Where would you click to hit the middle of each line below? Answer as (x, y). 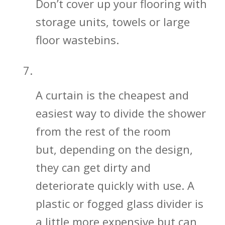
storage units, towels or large (113, 21)
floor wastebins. (77, 39)
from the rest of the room (103, 131)
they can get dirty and (93, 167)
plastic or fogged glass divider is (119, 204)
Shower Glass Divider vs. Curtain (116, 71)
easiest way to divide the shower (121, 113)
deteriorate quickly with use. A (115, 186)
